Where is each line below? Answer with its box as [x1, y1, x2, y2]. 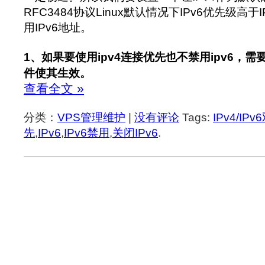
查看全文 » [24, 81, 84, 95]
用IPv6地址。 [24, 21, 92, 34]
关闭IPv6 [112, 126, 158, 139]
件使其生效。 [24, 66, 91, 79]
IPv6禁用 [64, 126, 109, 139]
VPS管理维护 [57, 111, 125, 124]
